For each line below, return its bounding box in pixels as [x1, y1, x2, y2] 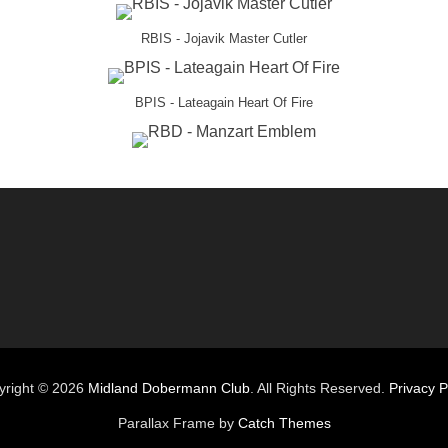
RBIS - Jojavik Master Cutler [141, 31, 307, 46]
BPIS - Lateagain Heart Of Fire [135, 95, 313, 110]
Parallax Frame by [117, 415, 238, 431]
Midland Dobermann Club [87, 380, 250, 396]
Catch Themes [237, 415, 331, 431]
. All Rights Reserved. [249, 380, 389, 396]
